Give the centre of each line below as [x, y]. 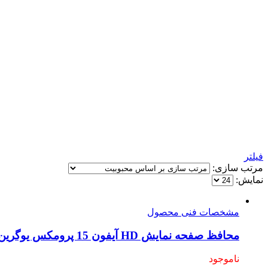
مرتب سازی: [237, 167]
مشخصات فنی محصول [193, 212]
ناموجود [224, 259]
